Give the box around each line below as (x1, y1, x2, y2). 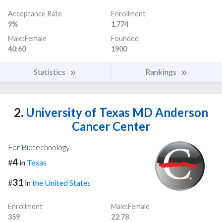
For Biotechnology (8, 142, 70, 152)
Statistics (34, 66, 67, 76)
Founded (111, 34, 139, 43)
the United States (32, 177, 91, 187)
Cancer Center (72, 118, 150, 133)
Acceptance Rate (8, 9, 62, 18)
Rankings (145, 66, 178, 76)
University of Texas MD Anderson (23, 105, 208, 119)
